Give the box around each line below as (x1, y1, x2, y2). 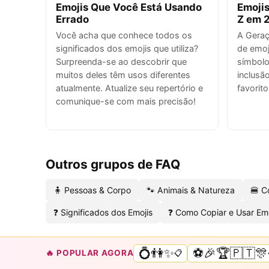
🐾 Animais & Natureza (147, 184, 235, 195)
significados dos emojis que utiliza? (56, 43, 198, 53)
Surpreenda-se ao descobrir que (56, 56, 187, 67)
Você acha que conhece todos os (56, 29, 192, 40)
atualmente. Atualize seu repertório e (56, 82, 203, 93)
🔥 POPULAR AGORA (46, 248, 134, 258)
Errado (56, 13, 89, 25)
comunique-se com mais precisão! (56, 95, 196, 106)
